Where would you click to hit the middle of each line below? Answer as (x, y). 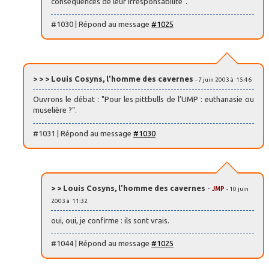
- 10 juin (237, 189)
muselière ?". (55, 110)
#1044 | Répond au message (101, 243)
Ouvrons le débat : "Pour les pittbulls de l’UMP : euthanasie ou (144, 99)
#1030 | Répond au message (101, 24)
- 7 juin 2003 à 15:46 (223, 80)
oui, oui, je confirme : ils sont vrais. (110, 220)
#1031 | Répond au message (83, 133)
